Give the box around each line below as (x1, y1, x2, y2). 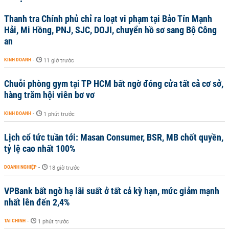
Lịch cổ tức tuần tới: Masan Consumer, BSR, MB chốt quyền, (4, 132, 223, 143)
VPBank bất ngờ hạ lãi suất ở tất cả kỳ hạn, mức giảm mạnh (4, 186, 219, 196)
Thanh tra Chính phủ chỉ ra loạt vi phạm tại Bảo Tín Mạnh (4, 13, 212, 24)
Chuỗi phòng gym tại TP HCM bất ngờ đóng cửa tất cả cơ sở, (4, 78, 223, 89)
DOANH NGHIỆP (4, 164, 37, 170)
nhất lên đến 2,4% (4, 197, 70, 208)
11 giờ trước (43, 57, 74, 64)
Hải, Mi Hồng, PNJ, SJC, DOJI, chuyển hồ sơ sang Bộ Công (4, 25, 217, 35)
